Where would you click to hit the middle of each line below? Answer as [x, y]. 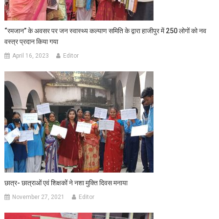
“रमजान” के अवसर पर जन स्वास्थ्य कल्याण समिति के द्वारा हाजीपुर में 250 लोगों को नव [106, 31]
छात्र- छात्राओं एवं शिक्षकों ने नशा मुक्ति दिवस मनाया [66, 183]
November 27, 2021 [39, 197]
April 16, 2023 [31, 55]
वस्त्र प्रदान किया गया [32, 41]
